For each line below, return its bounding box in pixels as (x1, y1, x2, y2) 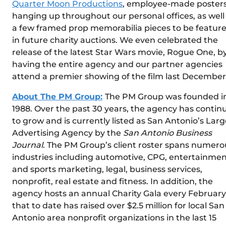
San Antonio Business (123, 128, 212, 138)
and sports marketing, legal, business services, (12, 164, 202, 174)
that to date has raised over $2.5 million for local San (12, 200, 224, 210)
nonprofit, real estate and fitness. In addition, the (12, 176, 213, 186)
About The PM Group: (12, 91, 102, 101)
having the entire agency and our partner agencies (12, 59, 222, 69)
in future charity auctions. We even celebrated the (12, 35, 218, 45)
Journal (12, 140, 43, 150)
